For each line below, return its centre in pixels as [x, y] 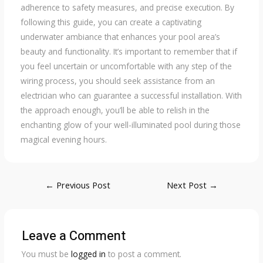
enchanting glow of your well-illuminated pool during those [130, 124]
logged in [88, 254]
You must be [46, 254]
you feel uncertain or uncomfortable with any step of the [126, 66]
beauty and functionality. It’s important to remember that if [129, 51]
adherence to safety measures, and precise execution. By [127, 7]
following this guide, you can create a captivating [111, 22]
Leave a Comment [73, 236]
